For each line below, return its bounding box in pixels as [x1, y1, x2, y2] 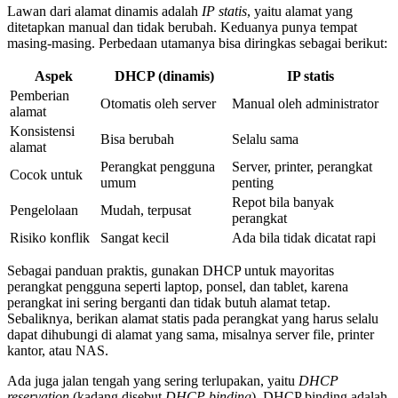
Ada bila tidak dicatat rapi [232, 230, 376, 246]
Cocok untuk [10, 167, 83, 183]
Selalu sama [232, 131, 298, 147]
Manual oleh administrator [232, 96, 378, 112]
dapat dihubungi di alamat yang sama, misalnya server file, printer [7, 327, 374, 343]
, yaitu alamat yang [247, 4, 353, 20]
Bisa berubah [100, 131, 174, 147]
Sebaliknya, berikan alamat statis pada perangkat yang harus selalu [7, 311, 378, 327]
